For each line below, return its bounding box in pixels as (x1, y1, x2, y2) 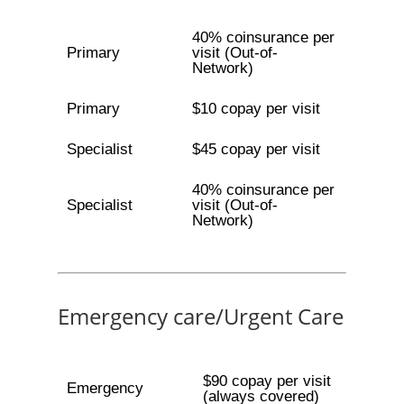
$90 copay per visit (202, 372, 331, 390)
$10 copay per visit (191, 100, 320, 117)
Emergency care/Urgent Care (58, 301, 344, 331)
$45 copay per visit (191, 141, 320, 158)
